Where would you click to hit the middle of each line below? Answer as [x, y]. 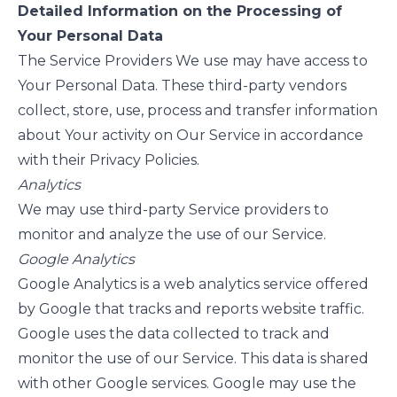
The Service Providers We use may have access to [193, 61]
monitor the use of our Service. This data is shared [193, 358]
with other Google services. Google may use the [187, 383]
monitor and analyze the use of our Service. [172, 234]
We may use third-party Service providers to [173, 210]
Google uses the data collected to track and [174, 334]
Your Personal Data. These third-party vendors [182, 86]
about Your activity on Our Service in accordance [191, 135]
